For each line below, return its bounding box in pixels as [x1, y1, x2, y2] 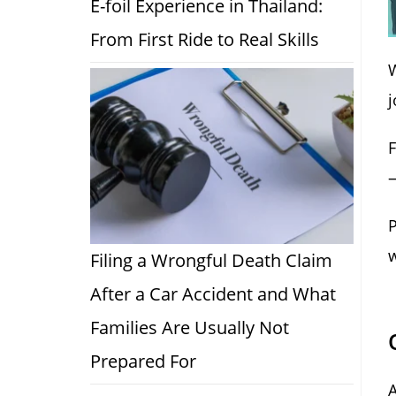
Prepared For [90, 348, 196, 373]
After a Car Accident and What [90, 281, 336, 306]
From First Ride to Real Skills [90, 27, 319, 51]
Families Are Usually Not [90, 315, 289, 339]
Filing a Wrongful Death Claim [90, 247, 332, 272]
